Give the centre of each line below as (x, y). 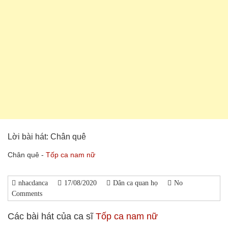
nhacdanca (33, 183)
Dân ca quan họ (135, 183)
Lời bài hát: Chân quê (47, 137)
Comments (27, 194)
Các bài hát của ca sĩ (52, 217)
